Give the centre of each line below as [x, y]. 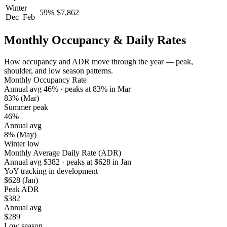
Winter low [22, 144]
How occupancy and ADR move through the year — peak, [99, 62]
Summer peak [26, 107]
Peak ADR [22, 190]
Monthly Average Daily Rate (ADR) [63, 153]
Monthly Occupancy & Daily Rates [95, 40]
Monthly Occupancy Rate [45, 80]
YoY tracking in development [51, 171]
